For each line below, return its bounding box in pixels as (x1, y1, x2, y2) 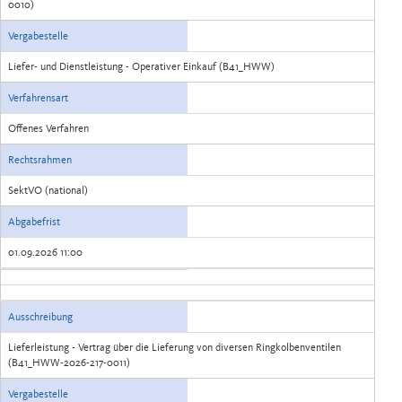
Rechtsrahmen (8, 153, 72, 166)
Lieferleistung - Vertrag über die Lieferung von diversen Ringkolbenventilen (8, 341, 341, 354)
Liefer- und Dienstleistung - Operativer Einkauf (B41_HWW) (8, 60, 275, 73)
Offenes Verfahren (8, 122, 89, 135)
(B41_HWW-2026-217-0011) (8, 356, 130, 369)
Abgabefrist (8, 215, 60, 228)
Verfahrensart (8, 92, 68, 104)
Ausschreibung (8, 310, 73, 323)
